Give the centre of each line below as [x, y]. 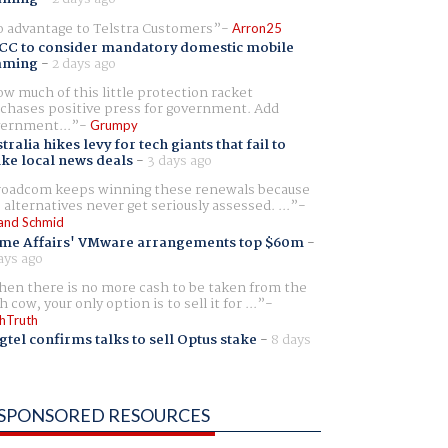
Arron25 [256, 27]
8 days [290, 339]
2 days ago [83, 64]
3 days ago [179, 161]
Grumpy [113, 125]
